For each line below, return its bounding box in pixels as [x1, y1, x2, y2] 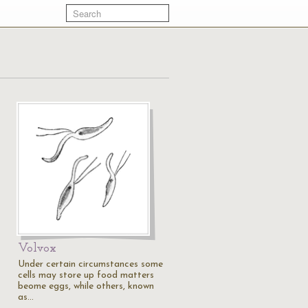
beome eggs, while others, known [18, 281, 154, 291]
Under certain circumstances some [18, 259, 163, 269]
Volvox [18, 242, 56, 255]
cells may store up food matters [18, 270, 154, 280]
